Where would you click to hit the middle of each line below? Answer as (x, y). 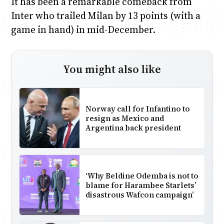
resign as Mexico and (124, 118)
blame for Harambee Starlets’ (141, 185)
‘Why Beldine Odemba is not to (142, 175)
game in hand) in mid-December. (83, 30)
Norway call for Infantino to (137, 108)
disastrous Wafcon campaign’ (139, 194)
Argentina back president (133, 127)
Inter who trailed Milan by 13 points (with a (105, 16)
